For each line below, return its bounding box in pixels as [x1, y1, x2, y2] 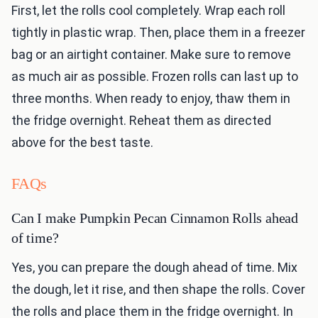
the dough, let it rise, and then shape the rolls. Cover [11, 282, 305, 297]
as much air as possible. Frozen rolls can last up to [11, 69, 298, 84]
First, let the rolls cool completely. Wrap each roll [11, 3, 285, 18]
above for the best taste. [11, 135, 153, 150]
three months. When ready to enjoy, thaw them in [11, 91, 290, 106]
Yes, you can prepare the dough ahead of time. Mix [11, 260, 297, 275]
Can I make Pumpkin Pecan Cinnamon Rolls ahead [11, 210, 298, 226]
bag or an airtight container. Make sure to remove [11, 47, 291, 62]
